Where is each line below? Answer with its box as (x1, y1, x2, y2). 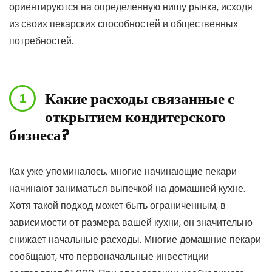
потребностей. (9, 34, 73, 48)
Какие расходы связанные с (45, 88, 234, 109)
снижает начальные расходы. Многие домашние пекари (9, 233, 261, 246)
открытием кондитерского (45, 106, 226, 127)
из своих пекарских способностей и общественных (9, 17, 238, 31)
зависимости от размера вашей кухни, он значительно (9, 216, 253, 229)
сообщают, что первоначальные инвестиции (9, 250, 209, 263)
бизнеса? (9, 124, 70, 146)
